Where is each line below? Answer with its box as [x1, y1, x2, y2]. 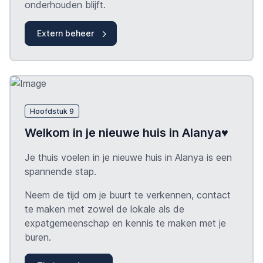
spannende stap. [25, 165, 96, 177]
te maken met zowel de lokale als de [25, 203, 184, 215]
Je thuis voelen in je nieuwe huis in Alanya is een [25, 151, 232, 163]
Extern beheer [37, 28, 94, 39]
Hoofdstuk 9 [29, 106, 74, 116]
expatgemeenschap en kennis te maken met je [25, 217, 226, 229]
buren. [25, 231, 51, 243]
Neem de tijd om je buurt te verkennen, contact [25, 188, 231, 201]
